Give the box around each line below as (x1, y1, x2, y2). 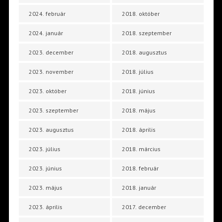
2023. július (28, 145, 60, 153)
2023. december (28, 48, 73, 56)
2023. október (28, 87, 66, 95)
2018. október (122, 9, 160, 17)
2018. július (122, 67, 154, 75)
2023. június (28, 164, 62, 172)
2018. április (122, 125, 156, 133)
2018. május (122, 106, 156, 114)
